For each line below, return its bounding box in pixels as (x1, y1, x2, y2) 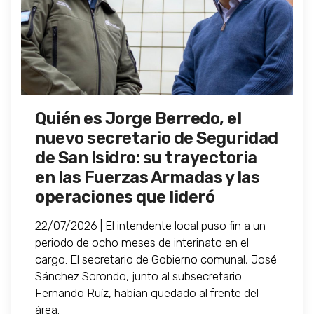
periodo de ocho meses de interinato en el (35, 235, 249, 250)
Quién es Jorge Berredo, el (35, 109, 241, 129)
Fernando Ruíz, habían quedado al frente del (35, 286, 259, 301)
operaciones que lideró (35, 187, 214, 207)
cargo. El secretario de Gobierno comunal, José (35, 252, 277, 267)
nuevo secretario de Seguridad (35, 128, 278, 149)
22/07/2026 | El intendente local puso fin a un (35, 219, 266, 233)
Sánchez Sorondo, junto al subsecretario (35, 269, 242, 284)
